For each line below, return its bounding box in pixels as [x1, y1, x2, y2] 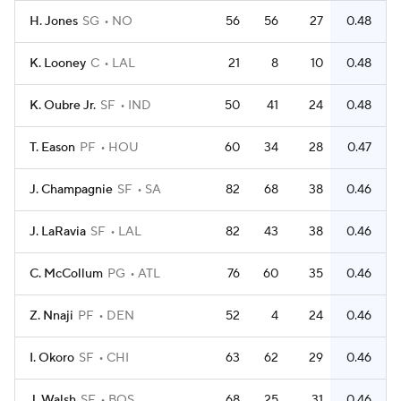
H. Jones [30, 13, 78, 30]
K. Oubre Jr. [30, 98, 96, 114]
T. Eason [30, 140, 75, 156]
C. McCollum [30, 266, 103, 282]
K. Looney [30, 55, 86, 72]
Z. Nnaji [30, 308, 73, 324]
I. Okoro [30, 350, 74, 366]
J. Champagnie [30, 182, 113, 198]
